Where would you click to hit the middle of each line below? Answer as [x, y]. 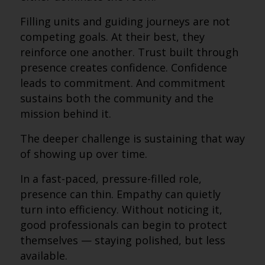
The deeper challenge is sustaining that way [132, 138]
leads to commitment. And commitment [122, 83]
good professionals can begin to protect [123, 225]
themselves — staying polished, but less [122, 240]
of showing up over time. [83, 154]
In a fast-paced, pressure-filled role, [111, 179]
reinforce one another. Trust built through [129, 52]
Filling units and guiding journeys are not [125, 21]
